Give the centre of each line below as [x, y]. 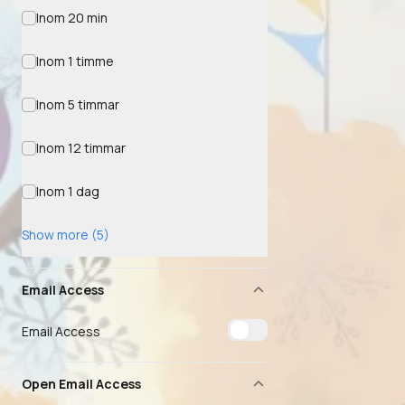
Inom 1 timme [75, 61]
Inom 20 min [71, 18]
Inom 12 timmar [80, 148]
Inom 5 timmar [77, 104]
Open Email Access [81, 384]
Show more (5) [66, 235]
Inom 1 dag [67, 191]
